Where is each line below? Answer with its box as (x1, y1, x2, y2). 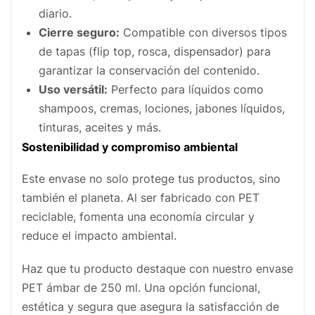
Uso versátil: (39, 82, 108, 96)
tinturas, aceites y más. (39, 120, 161, 134)
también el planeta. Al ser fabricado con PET (22, 191, 259, 205)
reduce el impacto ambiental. (22, 229, 176, 243)
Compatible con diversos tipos (120, 25, 287, 39)
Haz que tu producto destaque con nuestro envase (22, 262, 293, 276)
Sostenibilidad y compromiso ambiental (22, 140, 238, 154)
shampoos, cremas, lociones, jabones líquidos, (39, 101, 285, 115)
